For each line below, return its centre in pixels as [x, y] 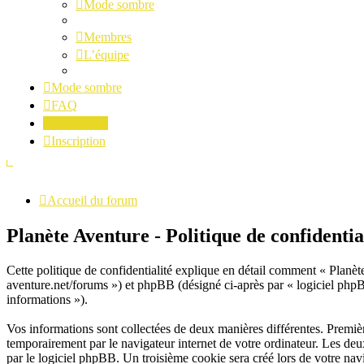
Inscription [78, 141]
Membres [108, 37]
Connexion [80, 123]
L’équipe [106, 55]
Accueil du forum [92, 200]
